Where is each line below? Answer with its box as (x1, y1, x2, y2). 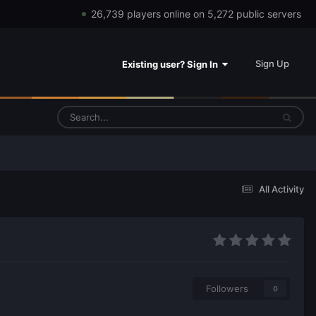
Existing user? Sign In (122, 58, 222, 70)
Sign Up (255, 57, 289, 69)
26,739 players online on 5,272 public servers (90, 8, 301, 20)
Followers (206, 283, 248, 295)
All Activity (259, 183, 304, 195)
